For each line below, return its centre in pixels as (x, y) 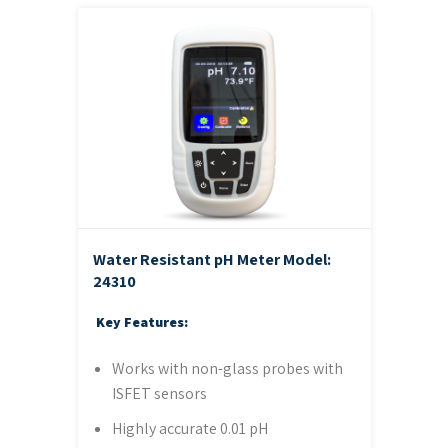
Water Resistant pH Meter (187, 260)
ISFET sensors (159, 393)
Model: (306, 260)
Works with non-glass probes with (227, 368)
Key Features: (141, 321)
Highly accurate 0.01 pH (189, 428)
